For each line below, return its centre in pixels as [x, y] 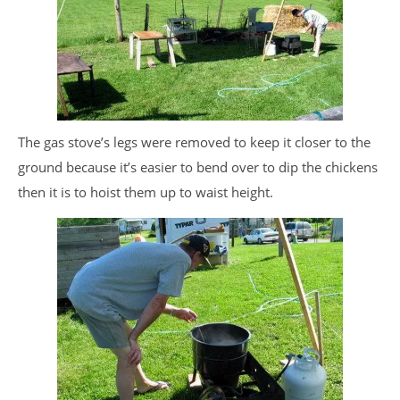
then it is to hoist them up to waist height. [146, 192]
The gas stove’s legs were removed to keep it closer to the [194, 142]
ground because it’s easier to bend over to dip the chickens [198, 167]
